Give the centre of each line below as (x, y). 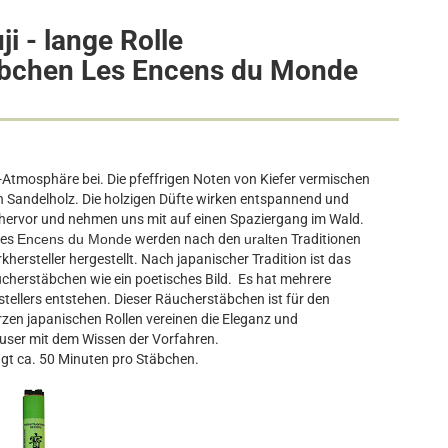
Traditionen (324, 239)
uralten (265, 239)
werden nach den (187, 239)
